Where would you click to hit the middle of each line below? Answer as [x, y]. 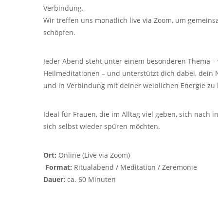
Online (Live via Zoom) [93, 155]
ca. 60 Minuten [91, 179]
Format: [59, 167]
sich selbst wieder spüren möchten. [102, 126]
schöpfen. [59, 32]
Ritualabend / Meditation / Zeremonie [135, 167]
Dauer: [54, 179]
